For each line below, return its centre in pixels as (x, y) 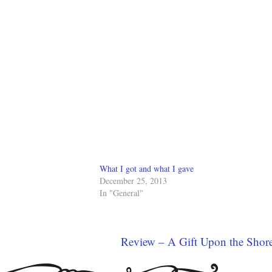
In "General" (122, 193)
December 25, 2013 (134, 181)
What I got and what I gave (147, 169)
